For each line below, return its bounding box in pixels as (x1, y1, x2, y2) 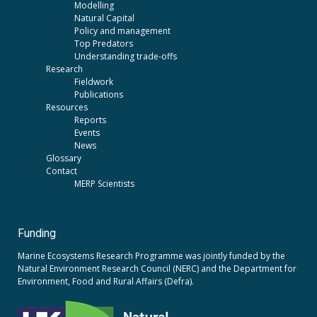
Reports (74, 113, 106, 126)
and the (199, 263, 234, 275)
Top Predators (74, 37, 133, 50)
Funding (18, 226, 56, 240)
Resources (46, 100, 88, 113)
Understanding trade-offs (74, 50, 177, 62)
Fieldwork (74, 75, 113, 88)
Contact (46, 164, 77, 177)
